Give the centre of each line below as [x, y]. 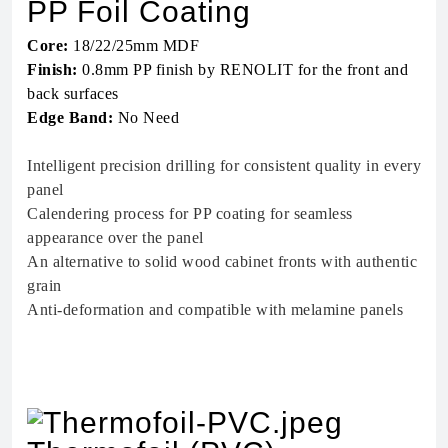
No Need [146, 117]
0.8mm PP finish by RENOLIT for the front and [242, 69]
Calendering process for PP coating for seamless [190, 213]
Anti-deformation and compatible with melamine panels [215, 309]
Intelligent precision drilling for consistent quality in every [224, 165]
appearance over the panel [115, 237]
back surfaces [73, 93]
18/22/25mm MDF [133, 45]
